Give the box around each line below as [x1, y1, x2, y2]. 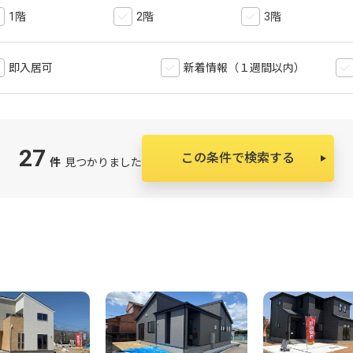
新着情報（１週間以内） [184, 61, 305, 74]
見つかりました [65, 156, 142, 169]
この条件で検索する [181, 150, 295, 165]
